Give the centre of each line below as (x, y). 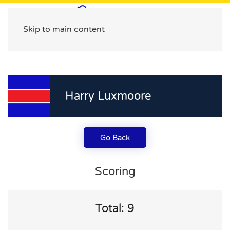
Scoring (115, 171)
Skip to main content (64, 29)
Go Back (115, 138)
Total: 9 (115, 208)
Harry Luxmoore (108, 96)
